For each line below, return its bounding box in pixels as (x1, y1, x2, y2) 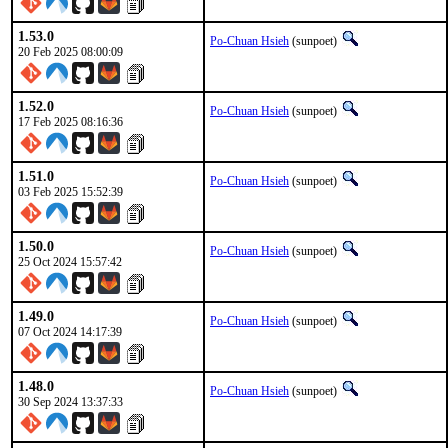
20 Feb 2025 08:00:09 (18, 45, 123, 59)
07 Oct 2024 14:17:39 (18, 325, 122, 339)
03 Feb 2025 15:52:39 (18, 185, 123, 199)
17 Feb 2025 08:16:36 (18, 115, 123, 129)
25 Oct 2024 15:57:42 (18, 255, 122, 269)
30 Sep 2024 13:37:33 (18, 395, 123, 409)
